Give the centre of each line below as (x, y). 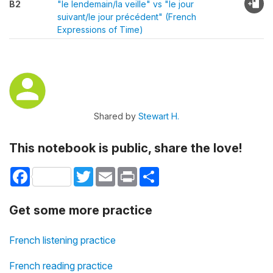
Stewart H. (159, 116)
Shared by (116, 116)
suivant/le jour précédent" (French (127, 17)
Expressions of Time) (100, 30)
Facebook (51, 172)
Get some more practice (81, 211)
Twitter (107, 172)
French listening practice (62, 240)
